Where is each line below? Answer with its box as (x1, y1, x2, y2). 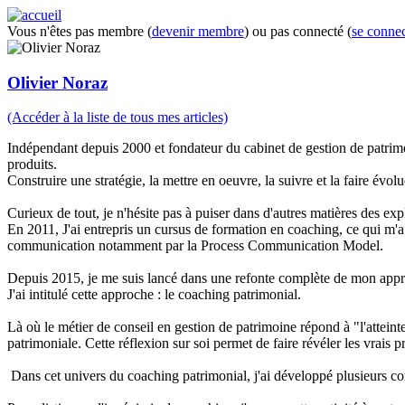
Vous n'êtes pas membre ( (7, 24, 152, 39)
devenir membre (152, 24, 244, 39)
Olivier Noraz (7, 72, 108, 92)
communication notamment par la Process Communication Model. (7, 238, 383, 254)
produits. (7, 156, 61, 173)
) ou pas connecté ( (244, 24, 352, 39)
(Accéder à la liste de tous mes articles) (7, 109, 228, 126)
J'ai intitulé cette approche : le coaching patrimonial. (7, 287, 301, 303)
